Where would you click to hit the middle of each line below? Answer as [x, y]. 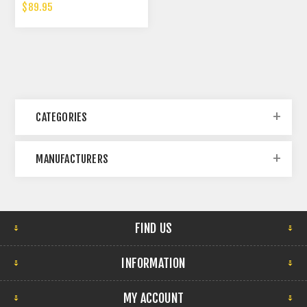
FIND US [153, 229]
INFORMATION [153, 263]
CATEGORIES [62, 118]
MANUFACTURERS [72, 159]
